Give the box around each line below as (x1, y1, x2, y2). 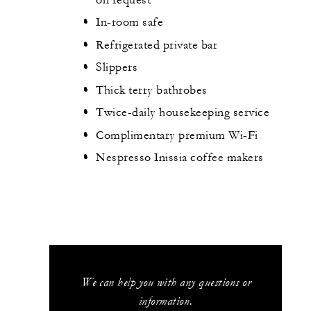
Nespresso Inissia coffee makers (96, 151, 264, 165)
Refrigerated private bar (96, 37, 217, 52)
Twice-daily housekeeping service (96, 106, 269, 120)
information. (138, 293, 193, 308)
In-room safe (96, 15, 163, 30)
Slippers (96, 60, 137, 75)
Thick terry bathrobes (96, 83, 208, 97)
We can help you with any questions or (81, 274, 251, 289)
